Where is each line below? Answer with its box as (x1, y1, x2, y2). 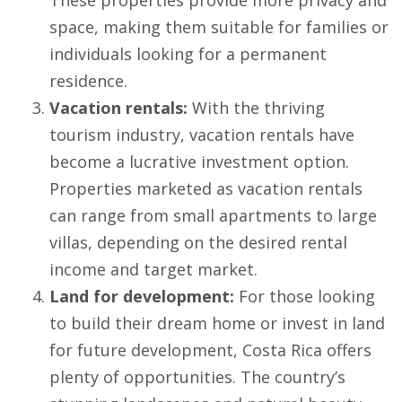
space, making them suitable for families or (49, 16, 389, 39)
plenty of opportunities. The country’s (49, 366, 345, 389)
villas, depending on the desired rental (49, 232, 347, 254)
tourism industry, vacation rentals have (49, 124, 354, 146)
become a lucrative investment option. (49, 151, 349, 173)
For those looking (234, 285, 375, 308)
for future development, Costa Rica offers (49, 339, 371, 362)
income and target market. (49, 258, 258, 281)
